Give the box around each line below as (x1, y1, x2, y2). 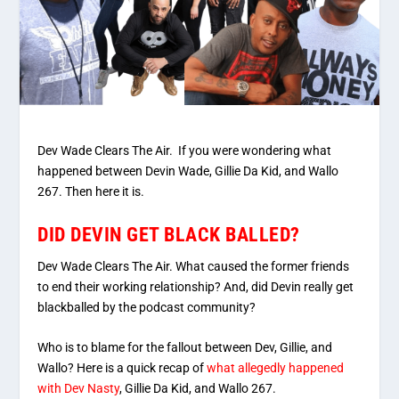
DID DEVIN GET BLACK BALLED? (37, 223, 300, 246)
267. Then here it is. (37, 184, 145, 199)
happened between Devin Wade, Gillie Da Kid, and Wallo (37, 164, 339, 179)
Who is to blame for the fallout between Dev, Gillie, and (37, 339, 333, 354)
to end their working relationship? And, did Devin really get (37, 279, 354, 294)
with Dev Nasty (37, 380, 120, 395)
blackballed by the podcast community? (37, 299, 256, 314)
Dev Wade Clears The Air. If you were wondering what (37, 143, 332, 159)
